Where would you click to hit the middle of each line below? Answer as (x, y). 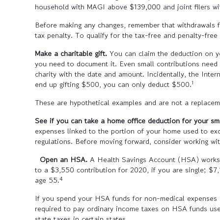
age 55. (47, 180)
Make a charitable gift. (72, 54)
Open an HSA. (65, 160)
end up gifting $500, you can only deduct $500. (113, 84)
